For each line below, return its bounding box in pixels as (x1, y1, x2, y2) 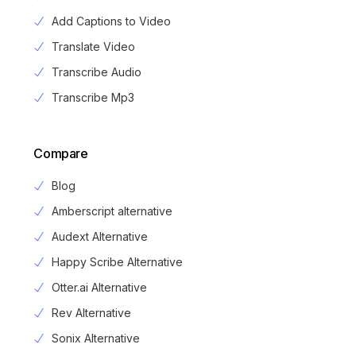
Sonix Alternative (51, 331, 140, 346)
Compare (33, 145, 88, 162)
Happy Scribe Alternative (51, 255, 183, 269)
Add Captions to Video (51, 14, 171, 29)
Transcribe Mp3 (51, 91, 134, 105)
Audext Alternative (51, 230, 148, 244)
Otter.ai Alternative (51, 281, 147, 295)
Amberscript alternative (51, 204, 172, 219)
